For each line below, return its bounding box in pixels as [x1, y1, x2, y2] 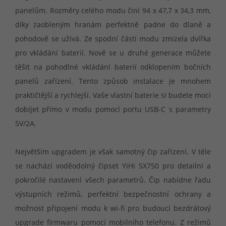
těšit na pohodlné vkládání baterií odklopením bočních [15, 62, 211, 72]
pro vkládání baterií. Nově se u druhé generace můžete [15, 47, 211, 58]
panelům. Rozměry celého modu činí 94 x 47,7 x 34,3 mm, [15, 5, 211, 15]
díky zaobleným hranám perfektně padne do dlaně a [15, 19, 211, 29]
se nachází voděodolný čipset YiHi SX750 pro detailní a [15, 160, 211, 171]
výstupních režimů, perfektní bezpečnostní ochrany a [15, 189, 211, 199]
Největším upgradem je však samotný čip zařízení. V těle [15, 146, 211, 156]
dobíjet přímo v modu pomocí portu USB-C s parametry [15, 104, 211, 114]
